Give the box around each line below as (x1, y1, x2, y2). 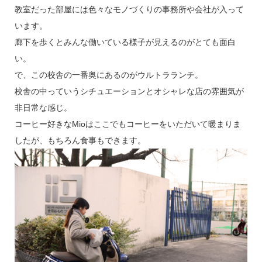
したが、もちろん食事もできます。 (14, 135, 146, 145)
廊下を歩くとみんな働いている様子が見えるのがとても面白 (14, 37, 236, 47)
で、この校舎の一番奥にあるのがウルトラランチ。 (14, 70, 203, 80)
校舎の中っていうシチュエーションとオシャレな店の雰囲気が (14, 86, 244, 96)
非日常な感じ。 (14, 102, 72, 112)
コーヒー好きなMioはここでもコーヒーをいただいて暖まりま (14, 119, 241, 129)
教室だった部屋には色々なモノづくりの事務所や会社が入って (14, 4, 244, 14)
